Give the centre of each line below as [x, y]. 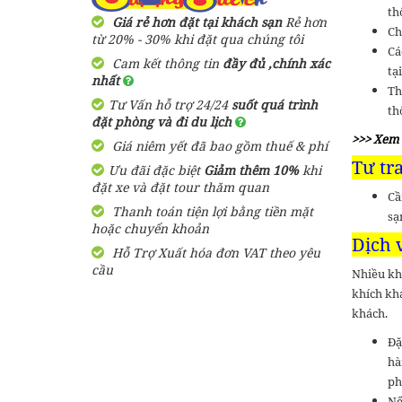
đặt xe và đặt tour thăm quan [180, 187]
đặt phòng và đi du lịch [163, 122]
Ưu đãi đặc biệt [156, 170]
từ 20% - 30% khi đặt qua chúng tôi [197, 39]
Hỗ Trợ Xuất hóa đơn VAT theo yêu [214, 253]
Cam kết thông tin [166, 63]
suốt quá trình [275, 105]
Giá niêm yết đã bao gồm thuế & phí [218, 146]
